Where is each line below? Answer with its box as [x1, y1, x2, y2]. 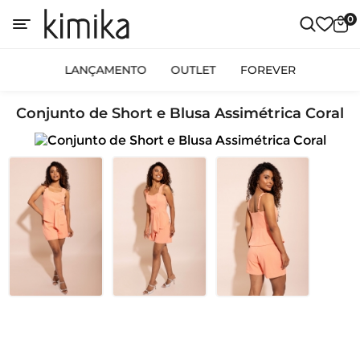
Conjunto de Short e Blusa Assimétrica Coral [16, 104, 344, 122]
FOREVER [239, 63, 296, 77]
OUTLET [170, 63, 216, 77]
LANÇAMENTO [64, 63, 147, 77]
